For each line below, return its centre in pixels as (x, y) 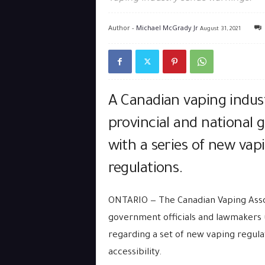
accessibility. (135, 253)
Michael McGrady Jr (167, 28)
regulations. (146, 170)
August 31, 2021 (220, 29)
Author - (122, 28)
